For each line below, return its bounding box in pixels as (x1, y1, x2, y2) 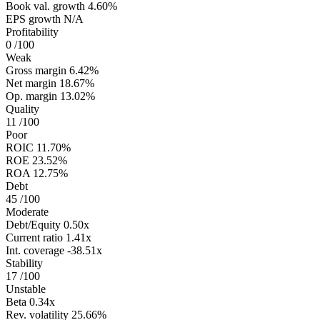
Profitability (6, 25, 59, 38)
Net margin (6, 76, 56, 89)
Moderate (6, 205, 49, 218)
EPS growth (6, 12, 61, 25)
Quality (6, 102, 39, 115)
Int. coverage (6, 244, 64, 256)
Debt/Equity (6, 218, 61, 231)
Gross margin (6, 64, 66, 76)
